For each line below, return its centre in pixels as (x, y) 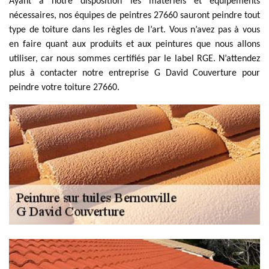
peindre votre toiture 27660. (64, 88)
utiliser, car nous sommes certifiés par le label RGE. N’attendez (134, 59)
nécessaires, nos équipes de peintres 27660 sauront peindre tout (134, 16)
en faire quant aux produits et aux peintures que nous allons (134, 44)
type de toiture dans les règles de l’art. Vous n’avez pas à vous (134, 30)
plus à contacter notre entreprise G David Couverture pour (134, 73)
